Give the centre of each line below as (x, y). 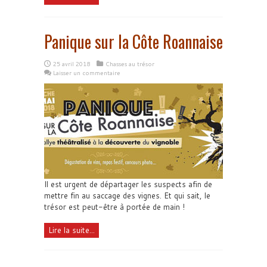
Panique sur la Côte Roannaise (133, 41)
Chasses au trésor (130, 64)
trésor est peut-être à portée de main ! (114, 207)
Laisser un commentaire (87, 73)
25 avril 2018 (72, 64)
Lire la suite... (72, 230)
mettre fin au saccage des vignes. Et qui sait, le (127, 195)
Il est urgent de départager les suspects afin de (128, 184)
